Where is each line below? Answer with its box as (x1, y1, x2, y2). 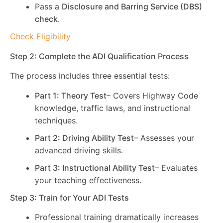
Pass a (35, 1, 62, 12)
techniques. (35, 115, 78, 125)
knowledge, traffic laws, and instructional (35, 103, 190, 113)
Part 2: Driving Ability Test (35, 132, 134, 143)
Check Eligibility (10, 31, 71, 42)
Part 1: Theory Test (35, 90, 107, 101)
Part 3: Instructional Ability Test (35, 162, 155, 173)
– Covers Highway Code (107, 90, 198, 101)
